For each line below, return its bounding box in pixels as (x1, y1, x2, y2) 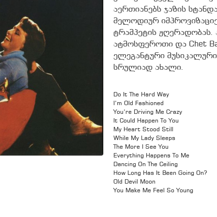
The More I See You (113, 144, 169, 150)
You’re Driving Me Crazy (113, 109, 182, 115)
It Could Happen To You (113, 118, 179, 124)
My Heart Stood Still (113, 126, 173, 133)
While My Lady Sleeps (113, 135, 175, 141)
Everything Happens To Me (113, 153, 189, 159)
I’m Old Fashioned (113, 100, 164, 107)
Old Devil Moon (113, 179, 155, 185)
